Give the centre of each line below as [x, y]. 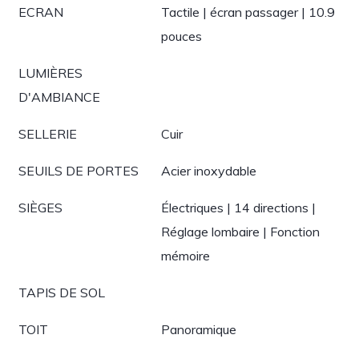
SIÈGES [40, 208]
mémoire [186, 256]
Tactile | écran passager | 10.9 [248, 12]
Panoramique [199, 329]
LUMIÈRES [50, 73]
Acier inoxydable [209, 171]
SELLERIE [48, 134]
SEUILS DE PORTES [79, 171]
